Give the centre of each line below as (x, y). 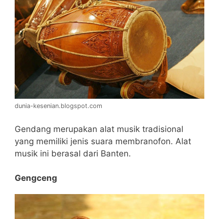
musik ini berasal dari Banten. (73, 153)
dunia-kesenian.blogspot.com (58, 106)
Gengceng (36, 178)
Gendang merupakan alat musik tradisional (99, 129)
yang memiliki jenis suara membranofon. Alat (103, 141)
